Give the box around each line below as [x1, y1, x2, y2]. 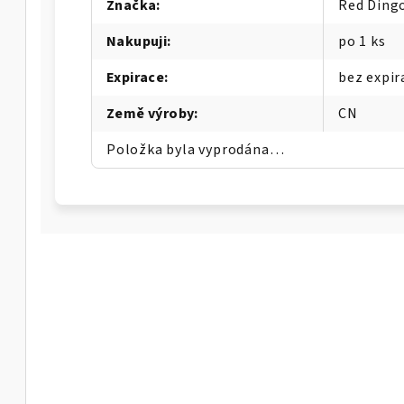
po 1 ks [338, 32, 386, 51]
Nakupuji [106, 32, 168, 51]
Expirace [106, 68, 165, 87]
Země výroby [106, 104, 195, 124]
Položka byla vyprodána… [106, 140, 285, 160]
